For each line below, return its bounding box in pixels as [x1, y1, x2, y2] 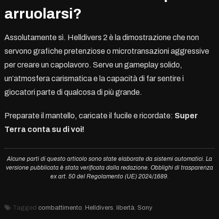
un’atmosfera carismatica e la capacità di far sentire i [4, 74, 184, 83]
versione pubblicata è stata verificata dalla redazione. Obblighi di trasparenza [6, 164, 213, 171]
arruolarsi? [4, 5, 82, 22]
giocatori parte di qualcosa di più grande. [4, 88, 142, 96]
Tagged [12, 204, 38, 211]
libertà [116, 204, 134, 211]
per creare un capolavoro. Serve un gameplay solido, [4, 60, 182, 69]
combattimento [38, 204, 82, 211]
